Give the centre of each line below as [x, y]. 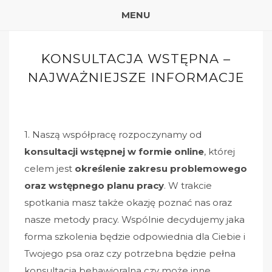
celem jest [49, 168]
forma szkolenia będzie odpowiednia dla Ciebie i [135, 236]
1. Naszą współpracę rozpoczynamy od [113, 134]
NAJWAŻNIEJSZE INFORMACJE [136, 77]
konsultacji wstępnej [75, 151]
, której [219, 151]
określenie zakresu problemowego [161, 168]
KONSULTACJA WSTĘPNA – [136, 59]
